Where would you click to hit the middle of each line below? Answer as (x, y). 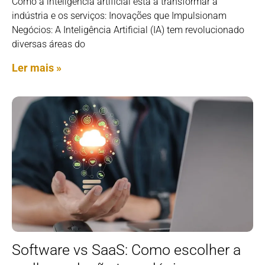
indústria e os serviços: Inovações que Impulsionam (119, 15)
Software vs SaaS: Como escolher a (126, 250)
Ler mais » (37, 67)
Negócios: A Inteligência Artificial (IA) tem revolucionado (128, 30)
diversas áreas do (49, 44)
